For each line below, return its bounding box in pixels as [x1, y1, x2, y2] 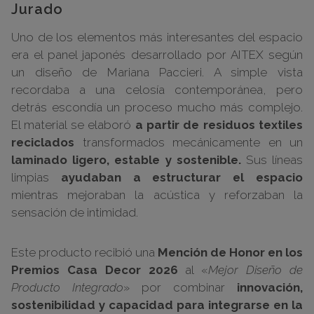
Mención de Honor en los [158, 245, 303, 259]
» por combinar [123, 280, 237, 294]
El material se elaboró [11, 117, 135, 132]
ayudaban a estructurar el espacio [60, 170, 303, 184]
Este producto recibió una [11, 245, 158, 259]
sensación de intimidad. [11, 205, 138, 219]
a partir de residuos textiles [135, 117, 303, 132]
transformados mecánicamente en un [74, 135, 303, 149]
